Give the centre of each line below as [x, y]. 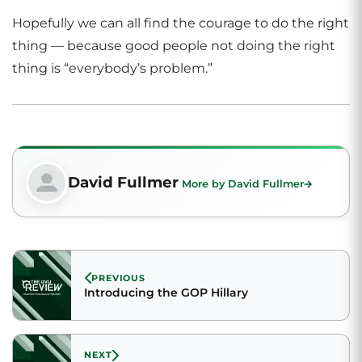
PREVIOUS [119, 278]
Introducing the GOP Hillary [166, 292]
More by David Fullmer [243, 184]
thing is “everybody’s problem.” [112, 68]
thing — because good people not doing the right [174, 46]
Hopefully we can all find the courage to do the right [181, 23]
